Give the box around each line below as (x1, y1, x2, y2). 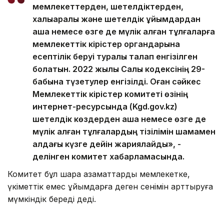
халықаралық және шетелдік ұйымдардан (32, 13, 200, 24)
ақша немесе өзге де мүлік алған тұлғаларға (32, 26, 215, 36)
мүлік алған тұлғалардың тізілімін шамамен (32, 126, 215, 136)
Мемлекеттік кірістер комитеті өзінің (32, 88, 188, 99)
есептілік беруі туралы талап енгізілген (32, 51, 197, 61)
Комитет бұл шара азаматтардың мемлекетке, (7, 168, 190, 179)
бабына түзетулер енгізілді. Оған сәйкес (32, 76, 201, 86)
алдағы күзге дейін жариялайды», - (32, 138, 181, 149)
